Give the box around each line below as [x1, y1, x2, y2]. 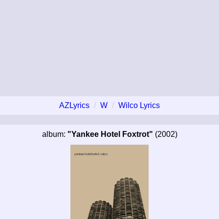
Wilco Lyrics [118, 101, 160, 109]
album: [42, 130, 67, 138]
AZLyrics [59, 101, 89, 109]
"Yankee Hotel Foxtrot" [67, 130, 153, 138]
